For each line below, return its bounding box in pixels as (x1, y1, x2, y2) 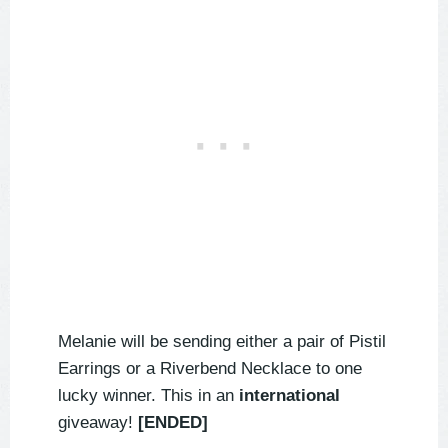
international (239, 386, 340, 406)
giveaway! (58, 413, 138, 433)
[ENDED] (138, 413, 208, 433)
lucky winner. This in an (58, 386, 239, 406)
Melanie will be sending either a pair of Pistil (58, 332, 386, 352)
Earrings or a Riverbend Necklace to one (58, 359, 362, 379)
